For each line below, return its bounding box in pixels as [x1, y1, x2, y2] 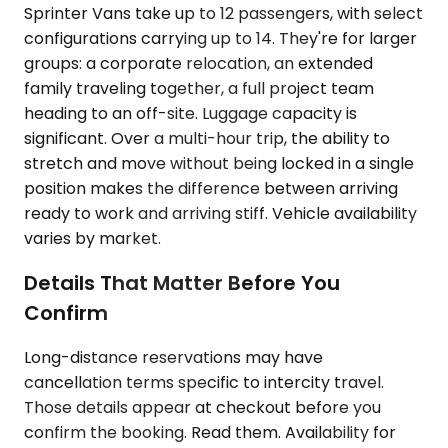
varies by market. [24, 227, 161, 251]
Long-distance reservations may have [24, 345, 323, 369]
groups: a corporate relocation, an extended [24, 52, 373, 76]
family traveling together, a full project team [24, 77, 374, 101]
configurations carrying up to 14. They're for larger [24, 27, 417, 51]
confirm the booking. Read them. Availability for [24, 420, 396, 444]
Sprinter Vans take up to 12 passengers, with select [24, 2, 423, 26]
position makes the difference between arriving [24, 177, 398, 201]
